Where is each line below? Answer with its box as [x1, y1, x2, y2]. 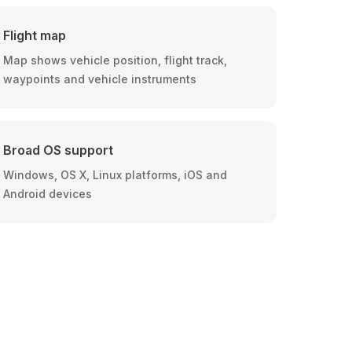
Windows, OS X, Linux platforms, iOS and [2, 168, 227, 181]
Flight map [2, 27, 66, 43]
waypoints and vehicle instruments [2, 72, 196, 86]
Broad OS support [2, 142, 113, 158]
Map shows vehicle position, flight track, [2, 53, 227, 67]
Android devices [2, 187, 92, 200]
